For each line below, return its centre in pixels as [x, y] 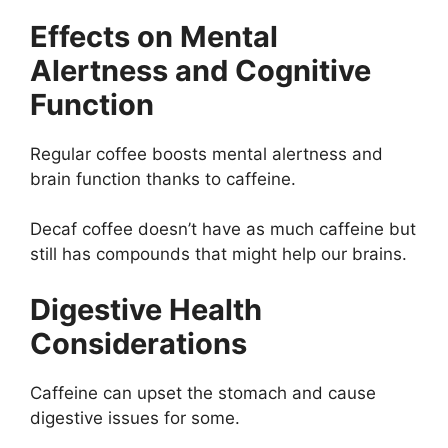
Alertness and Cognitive [200, 70]
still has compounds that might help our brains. [218, 254]
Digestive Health [146, 309]
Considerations [138, 343]
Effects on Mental [154, 36]
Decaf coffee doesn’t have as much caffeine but [223, 229]
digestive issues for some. [135, 417]
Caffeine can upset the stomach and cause [203, 392]
